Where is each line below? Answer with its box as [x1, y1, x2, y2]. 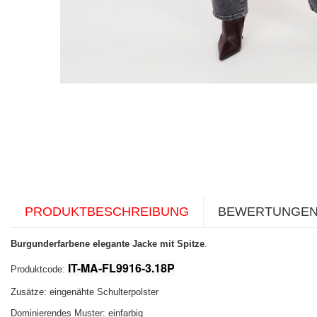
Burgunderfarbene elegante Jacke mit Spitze [11, 238, 204, 250]
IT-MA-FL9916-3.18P [68, 260, 175, 277]
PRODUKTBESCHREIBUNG [25, 204, 189, 219]
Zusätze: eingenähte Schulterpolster [11, 287, 158, 298]
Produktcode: [11, 264, 68, 275]
